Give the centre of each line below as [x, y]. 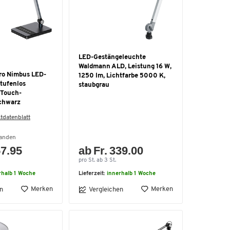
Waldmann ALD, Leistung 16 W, [125, 66]
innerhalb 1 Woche [131, 174]
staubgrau [94, 85]
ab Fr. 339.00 [111, 151]
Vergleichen [106, 189]
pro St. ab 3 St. [97, 160]
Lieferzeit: [93, 174]
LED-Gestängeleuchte [112, 57]
